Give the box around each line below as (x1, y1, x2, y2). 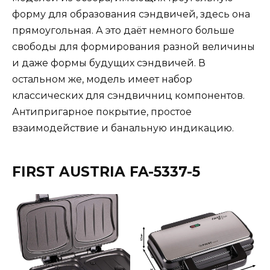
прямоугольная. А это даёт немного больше (12, 24, 234, 36)
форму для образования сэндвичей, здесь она (12, 8, 250, 20)
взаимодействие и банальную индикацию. (12, 122, 234, 134)
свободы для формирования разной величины (12, 40, 255, 52)
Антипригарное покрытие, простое (12, 105, 192, 118)
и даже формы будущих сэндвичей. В (12, 57, 206, 69)
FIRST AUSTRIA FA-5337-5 (12, 163, 200, 180)
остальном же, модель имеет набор (12, 73, 192, 85)
